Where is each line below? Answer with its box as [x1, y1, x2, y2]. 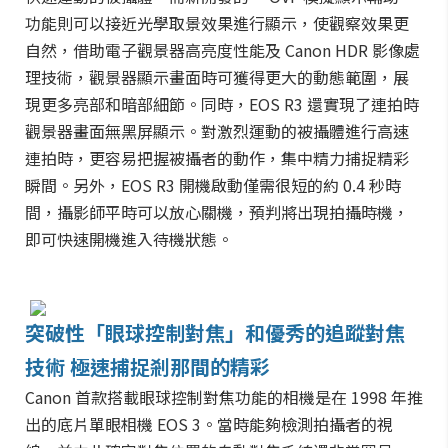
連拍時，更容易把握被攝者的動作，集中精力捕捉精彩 [25, 146, 409, 170]
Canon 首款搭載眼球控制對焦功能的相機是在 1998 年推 [25, 385, 423, 409]
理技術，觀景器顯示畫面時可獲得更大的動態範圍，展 [25, 65, 409, 89]
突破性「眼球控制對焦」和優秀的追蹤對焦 [25, 318, 405, 347]
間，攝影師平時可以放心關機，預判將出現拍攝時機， [25, 200, 409, 224]
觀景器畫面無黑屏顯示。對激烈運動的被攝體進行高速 [25, 119, 409, 143]
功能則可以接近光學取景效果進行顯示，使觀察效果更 [25, 11, 409, 35]
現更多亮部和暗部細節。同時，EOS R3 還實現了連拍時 [25, 92, 419, 116]
